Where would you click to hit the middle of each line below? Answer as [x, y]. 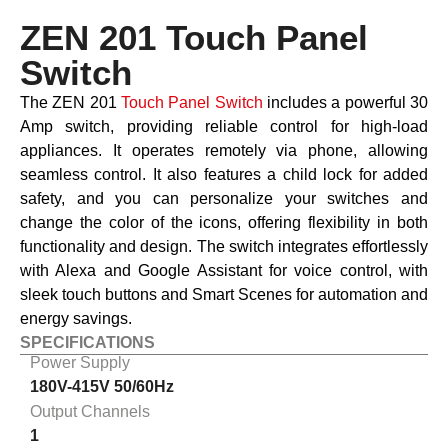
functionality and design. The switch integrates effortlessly [224, 246]
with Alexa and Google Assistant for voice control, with [224, 270]
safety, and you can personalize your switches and [224, 198]
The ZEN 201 [70, 102]
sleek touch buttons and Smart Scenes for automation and [224, 294]
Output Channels [90, 411]
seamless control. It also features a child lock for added [224, 174]
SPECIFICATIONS [87, 342]
